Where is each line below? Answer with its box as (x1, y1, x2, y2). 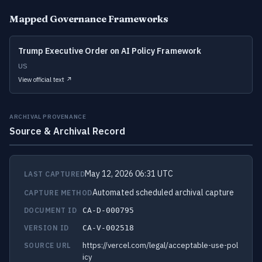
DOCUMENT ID (24, 206, 77, 215)
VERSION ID (24, 223, 69, 232)
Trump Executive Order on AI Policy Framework (18, 46, 201, 56)
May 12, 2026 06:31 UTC (85, 168, 174, 179)
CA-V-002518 (82, 223, 134, 232)
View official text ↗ (18, 75, 73, 84)
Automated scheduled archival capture (92, 187, 234, 198)
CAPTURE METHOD (24, 188, 92, 197)
